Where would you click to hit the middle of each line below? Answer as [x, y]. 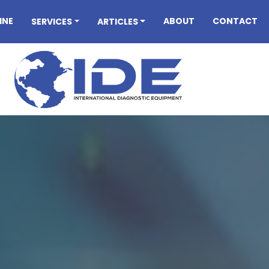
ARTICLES [120, 21]
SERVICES [54, 21]
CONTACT [238, 21]
